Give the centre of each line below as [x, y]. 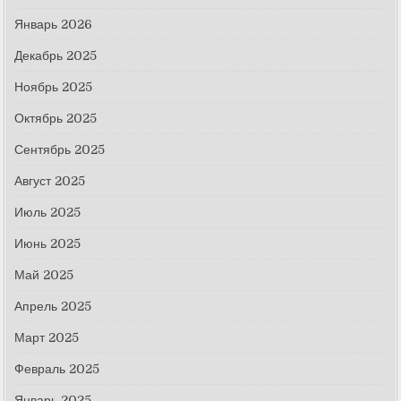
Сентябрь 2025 [60, 149]
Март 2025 [47, 337]
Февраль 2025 [57, 368]
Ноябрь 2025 [54, 86]
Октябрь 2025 [56, 118]
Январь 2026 [54, 24]
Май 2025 [44, 274]
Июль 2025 [48, 212]
